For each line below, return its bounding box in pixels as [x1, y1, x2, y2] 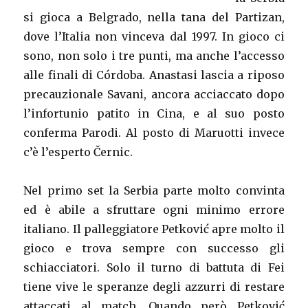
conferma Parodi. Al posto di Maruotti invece [23, 126, 285, 140]
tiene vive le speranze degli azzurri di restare [23, 280, 285, 294]
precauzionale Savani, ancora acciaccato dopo [23, 87, 285, 102]
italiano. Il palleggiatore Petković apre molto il [23, 222, 285, 236]
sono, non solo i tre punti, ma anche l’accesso [23, 49, 285, 63]
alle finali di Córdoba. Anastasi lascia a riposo [23, 68, 285, 82]
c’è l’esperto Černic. [23, 145, 133, 159]
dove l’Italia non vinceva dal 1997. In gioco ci [23, 30, 285, 44]
